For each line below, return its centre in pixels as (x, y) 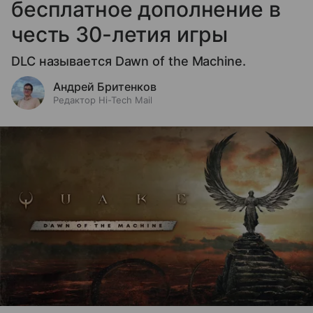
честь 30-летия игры (120, 35)
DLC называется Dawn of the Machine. (129, 61)
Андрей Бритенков (105, 87)
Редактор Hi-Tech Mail (103, 100)
